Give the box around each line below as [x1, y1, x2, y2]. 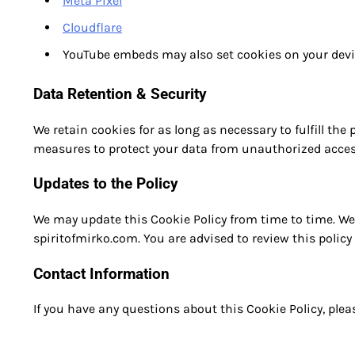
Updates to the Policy [33, 175, 178, 193]
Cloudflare [63, 20, 122, 36]
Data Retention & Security [33, 85, 207, 103]
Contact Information [33, 265, 170, 283]
